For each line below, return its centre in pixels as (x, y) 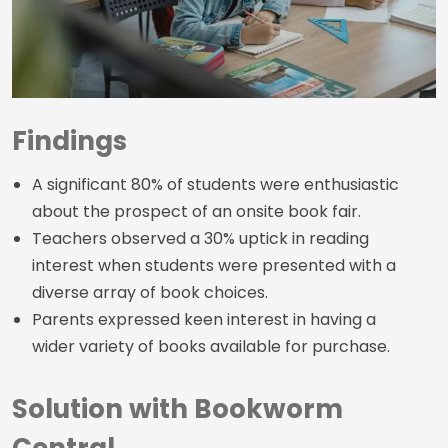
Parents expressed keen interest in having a (204, 319)
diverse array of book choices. (150, 292)
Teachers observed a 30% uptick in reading (200, 238)
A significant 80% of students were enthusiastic (215, 184)
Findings (69, 141)
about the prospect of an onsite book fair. (196, 211)
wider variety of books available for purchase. (211, 346)
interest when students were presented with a (214, 265)
